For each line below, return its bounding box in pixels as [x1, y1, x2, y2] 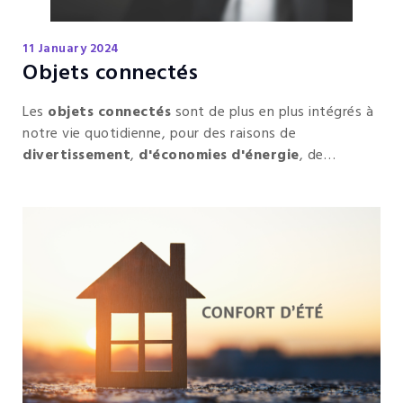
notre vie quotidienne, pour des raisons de [22, 121, 296, 146]
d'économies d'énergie [139, 143, 300, 167]
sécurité [22, 165, 85, 189]
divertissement [22, 143, 130, 167]
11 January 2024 [22, 38, 120, 59]
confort [123, 165, 179, 189]
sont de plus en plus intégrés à [175, 100, 373, 124]
